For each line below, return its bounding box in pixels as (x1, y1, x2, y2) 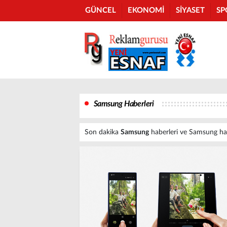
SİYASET (176, 7, 205, 14)
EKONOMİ (128, 7, 164, 14)
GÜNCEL (85, 7, 116, 14)
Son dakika (85, 129, 121, 136)
